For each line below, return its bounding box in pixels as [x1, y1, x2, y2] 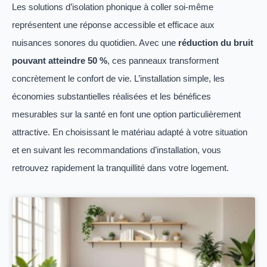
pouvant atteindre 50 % [12, 55, 107, 66]
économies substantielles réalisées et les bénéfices [12, 91, 211, 101]
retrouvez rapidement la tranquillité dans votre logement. [12, 162, 229, 173]
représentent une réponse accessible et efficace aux [12, 19, 215, 30]
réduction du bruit [178, 37, 253, 48]
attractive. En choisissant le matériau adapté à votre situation [12, 126, 247, 137]
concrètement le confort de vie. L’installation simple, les [12, 73, 225, 83]
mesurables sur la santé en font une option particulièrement [12, 108, 241, 119]
